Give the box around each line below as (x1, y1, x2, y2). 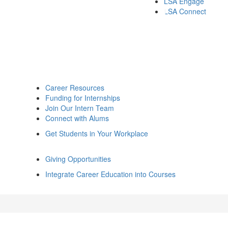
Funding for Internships (45, 93, 120, 103)
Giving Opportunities (45, 154, 111, 164)
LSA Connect (163, 6, 206, 16)
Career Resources (45, 82, 104, 93)
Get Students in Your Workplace (45, 128, 148, 138)
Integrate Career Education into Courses (45, 169, 176, 179)
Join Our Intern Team (45, 103, 114, 113)
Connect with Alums (45, 113, 109, 123)
